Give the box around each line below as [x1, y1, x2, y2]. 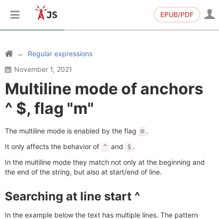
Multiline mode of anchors [5, 79, 203, 98]
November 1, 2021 [14, 65, 72, 73]
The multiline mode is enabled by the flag [5, 127, 138, 135]
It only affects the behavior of [5, 142, 101, 151]
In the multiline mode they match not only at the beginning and [5, 158, 205, 166]
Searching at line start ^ [5, 189, 140, 203]
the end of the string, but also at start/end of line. [5, 168, 162, 176]
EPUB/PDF [160, 10, 194, 19]
